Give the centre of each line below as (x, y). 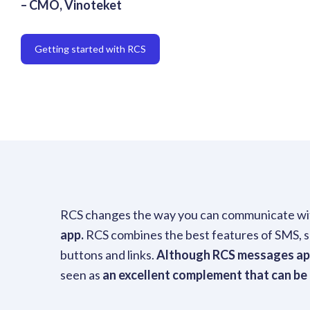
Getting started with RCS (90, 49)
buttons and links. (108, 255)
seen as (81, 275)
